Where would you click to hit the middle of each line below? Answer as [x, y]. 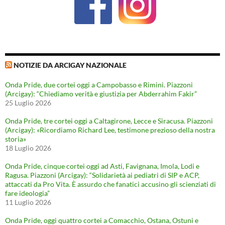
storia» [16, 139]
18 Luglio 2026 [28, 148]
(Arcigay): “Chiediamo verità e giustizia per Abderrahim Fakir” [101, 93]
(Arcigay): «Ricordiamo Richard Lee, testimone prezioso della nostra [110, 130]
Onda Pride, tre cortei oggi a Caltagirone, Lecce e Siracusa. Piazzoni [109, 121]
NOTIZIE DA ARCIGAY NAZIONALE [70, 65]
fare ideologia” [27, 193]
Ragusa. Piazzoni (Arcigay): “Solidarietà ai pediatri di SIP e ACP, [102, 175]
